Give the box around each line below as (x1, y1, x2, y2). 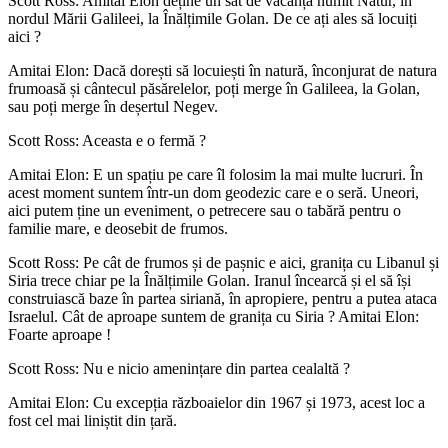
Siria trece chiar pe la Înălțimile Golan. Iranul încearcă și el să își (8, 271, 411, 289)
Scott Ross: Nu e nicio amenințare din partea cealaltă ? (8, 359, 350, 377)
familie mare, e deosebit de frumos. (8, 219, 228, 237)
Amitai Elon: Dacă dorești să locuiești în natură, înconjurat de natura (8, 61, 437, 79)
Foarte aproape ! (8, 325, 111, 343)
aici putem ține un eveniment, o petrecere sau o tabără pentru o (8, 201, 401, 219)
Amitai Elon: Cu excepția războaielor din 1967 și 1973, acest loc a (8, 393, 425, 411)
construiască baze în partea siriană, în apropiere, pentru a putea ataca (8, 289, 437, 307)
